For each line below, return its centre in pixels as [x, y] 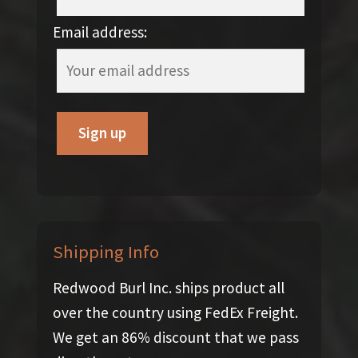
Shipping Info [105, 251]
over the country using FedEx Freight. [175, 313]
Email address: [99, 32]
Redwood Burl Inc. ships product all [168, 288]
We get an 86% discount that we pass [175, 338]
